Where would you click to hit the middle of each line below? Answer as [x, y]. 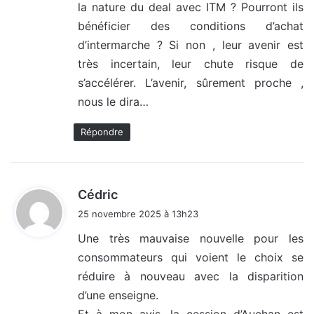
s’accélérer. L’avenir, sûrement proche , [191, 83]
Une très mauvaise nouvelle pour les [191, 239]
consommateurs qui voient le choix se [191, 258]
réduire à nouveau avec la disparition [191, 277]
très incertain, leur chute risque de [191, 64]
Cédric [98, 195]
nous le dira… [113, 102]
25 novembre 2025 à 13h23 [138, 214]
